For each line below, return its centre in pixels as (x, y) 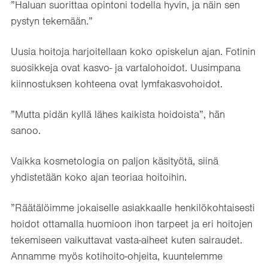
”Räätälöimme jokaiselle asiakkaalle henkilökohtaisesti (133, 207)
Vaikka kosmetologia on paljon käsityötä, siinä (115, 161)
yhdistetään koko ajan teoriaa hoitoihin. (99, 177)
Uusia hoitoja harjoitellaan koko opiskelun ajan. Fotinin (133, 51)
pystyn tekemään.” (52, 21)
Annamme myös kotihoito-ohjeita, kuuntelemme (117, 256)
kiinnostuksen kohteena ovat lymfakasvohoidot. (117, 83)
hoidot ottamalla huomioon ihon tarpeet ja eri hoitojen (132, 223)
